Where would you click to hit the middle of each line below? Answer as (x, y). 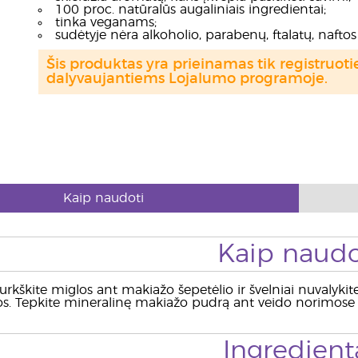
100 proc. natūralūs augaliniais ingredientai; (190, 10)
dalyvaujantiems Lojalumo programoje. (187, 79)
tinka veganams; (105, 22)
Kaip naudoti (103, 198)
